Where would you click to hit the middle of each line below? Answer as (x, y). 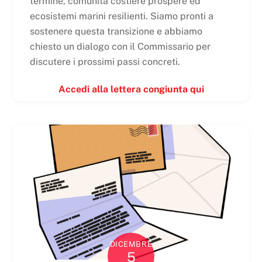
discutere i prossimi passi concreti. (105, 62)
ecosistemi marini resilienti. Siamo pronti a (121, 16)
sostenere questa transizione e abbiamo (116, 32)
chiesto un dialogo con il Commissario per (120, 47)
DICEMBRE (131, 244)
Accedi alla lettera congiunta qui (131, 89)
